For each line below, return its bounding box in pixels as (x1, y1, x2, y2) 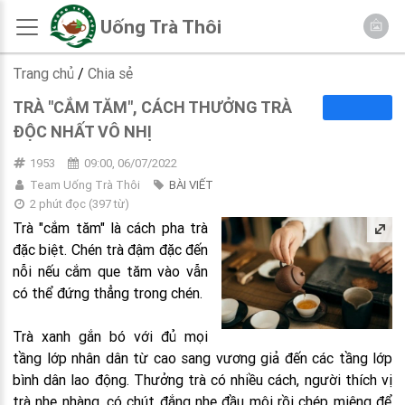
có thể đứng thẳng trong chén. (13, 284, 202, 302)
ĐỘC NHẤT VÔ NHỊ (13, 121, 152, 142)
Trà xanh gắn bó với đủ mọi (13, 327, 208, 345)
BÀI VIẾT (168, 177, 213, 193)
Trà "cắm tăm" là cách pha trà (13, 219, 208, 237)
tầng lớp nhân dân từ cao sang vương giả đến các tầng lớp (13, 349, 392, 367)
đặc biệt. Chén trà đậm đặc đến (13, 240, 208, 259)
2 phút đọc (29, 196, 86, 212)
